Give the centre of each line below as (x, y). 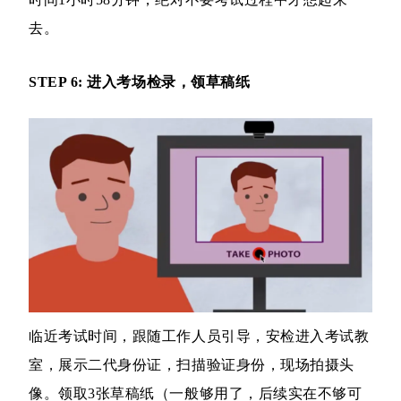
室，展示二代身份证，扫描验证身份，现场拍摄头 (192, 365)
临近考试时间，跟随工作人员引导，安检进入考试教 (199, 337)
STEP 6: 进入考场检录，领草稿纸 (140, 82)
